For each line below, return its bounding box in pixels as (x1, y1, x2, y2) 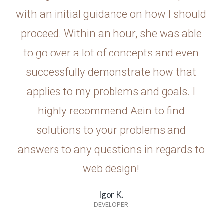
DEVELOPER (94, 199, 128, 209)
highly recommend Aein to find (37, 104, 185, 117)
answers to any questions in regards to (17, 143, 205, 156)
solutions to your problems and (36, 123, 186, 137)
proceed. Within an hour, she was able (20, 27, 202, 40)
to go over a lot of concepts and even (23, 46, 199, 59)
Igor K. (98, 189, 124, 200)
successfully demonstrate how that (26, 65, 196, 79)
